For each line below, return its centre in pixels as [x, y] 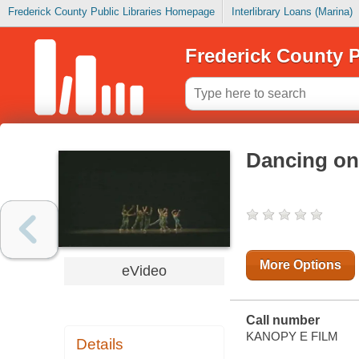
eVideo [144, 271]
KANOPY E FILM [292, 336]
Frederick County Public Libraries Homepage [111, 12]
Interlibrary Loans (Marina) [292, 12]
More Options [300, 265]
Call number [282, 321]
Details [100, 345]
